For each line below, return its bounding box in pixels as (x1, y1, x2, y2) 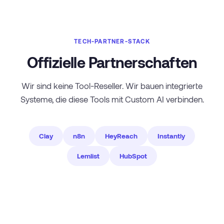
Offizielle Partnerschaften (27, 53, 197, 71)
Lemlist (77, 151, 99, 160)
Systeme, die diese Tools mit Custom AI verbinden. (20, 94, 204, 104)
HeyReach (105, 131, 137, 140)
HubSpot (119, 151, 147, 160)
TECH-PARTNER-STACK (74, 37, 150, 44)
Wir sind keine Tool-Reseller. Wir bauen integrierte (21, 80, 202, 90)
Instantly (157, 131, 185, 140)
